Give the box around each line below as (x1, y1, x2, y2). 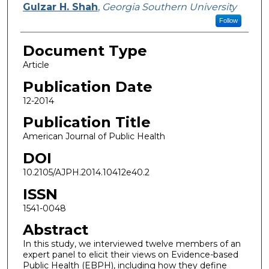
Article (22, 59, 49, 70)
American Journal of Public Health (22, 131, 165, 142)
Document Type (22, 42, 147, 59)
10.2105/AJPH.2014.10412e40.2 (22, 166, 150, 178)
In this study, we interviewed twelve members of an (22, 238, 241, 250)
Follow (219, 17, 238, 24)
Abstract (22, 221, 88, 239)
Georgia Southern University (101, 1, 237, 13)
